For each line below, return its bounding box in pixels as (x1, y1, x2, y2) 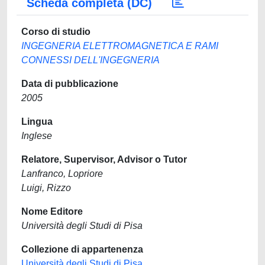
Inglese (21, 131, 52, 141)
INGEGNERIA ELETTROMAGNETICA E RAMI (21, 41, 218, 51)
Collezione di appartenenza (21, 244, 143, 254)
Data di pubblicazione (21, 79, 118, 89)
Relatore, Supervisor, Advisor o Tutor (21, 154, 187, 164)
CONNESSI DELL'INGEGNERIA (21, 55, 160, 65)
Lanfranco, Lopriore (21, 169, 103, 179)
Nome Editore (21, 206, 83, 216)
